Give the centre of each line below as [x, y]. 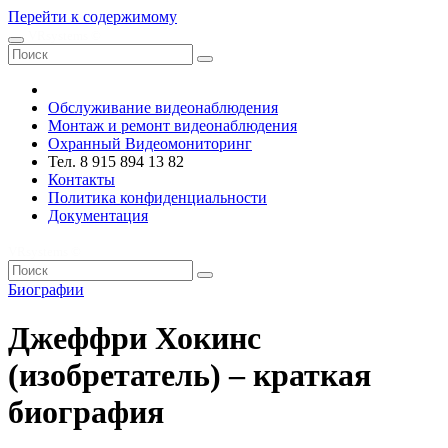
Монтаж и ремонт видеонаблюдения [172, 125]
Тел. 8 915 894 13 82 [116, 161]
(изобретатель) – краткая [189, 375]
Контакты [81, 179]
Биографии [46, 289]
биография [86, 412]
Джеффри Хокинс [134, 338]
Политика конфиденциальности [157, 197]
